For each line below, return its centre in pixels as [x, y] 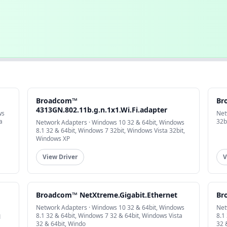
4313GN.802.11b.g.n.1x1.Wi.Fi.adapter [102, 110]
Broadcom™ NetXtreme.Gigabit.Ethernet [107, 195]
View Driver [60, 157]
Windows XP [53, 139]
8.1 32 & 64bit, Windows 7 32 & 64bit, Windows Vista [109, 216]
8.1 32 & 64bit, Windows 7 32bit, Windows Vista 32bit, [111, 131]
